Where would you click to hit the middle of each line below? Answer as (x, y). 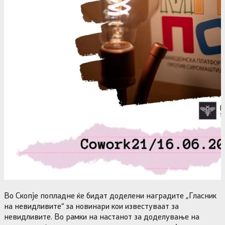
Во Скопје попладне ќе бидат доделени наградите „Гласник (110, 195)
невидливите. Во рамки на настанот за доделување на (102, 216)
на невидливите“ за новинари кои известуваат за (91, 205)
